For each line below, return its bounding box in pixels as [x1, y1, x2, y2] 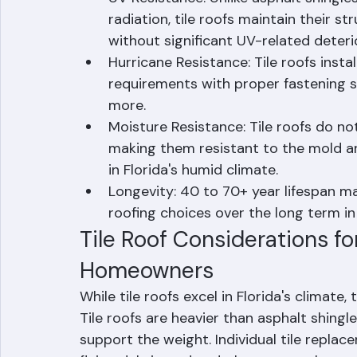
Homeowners [80, 292, 214, 322]
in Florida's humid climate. [108, 197, 278, 216]
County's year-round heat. [108, 3, 283, 22]
